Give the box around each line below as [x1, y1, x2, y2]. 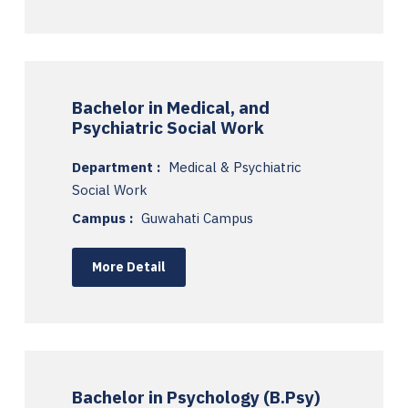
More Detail [92, 258, 166, 275]
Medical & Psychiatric [168, 158, 301, 176]
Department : [72, 158, 164, 176]
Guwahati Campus [141, 209, 253, 227]
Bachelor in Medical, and [72, 96, 270, 118]
